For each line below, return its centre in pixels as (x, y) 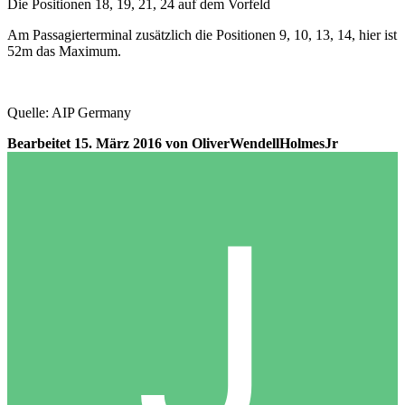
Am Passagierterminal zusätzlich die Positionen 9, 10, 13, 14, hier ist (202, 35)
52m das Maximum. (64, 52)
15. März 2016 (118, 144)
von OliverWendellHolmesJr (250, 144)
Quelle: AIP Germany (69, 113)
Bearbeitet (41, 144)
